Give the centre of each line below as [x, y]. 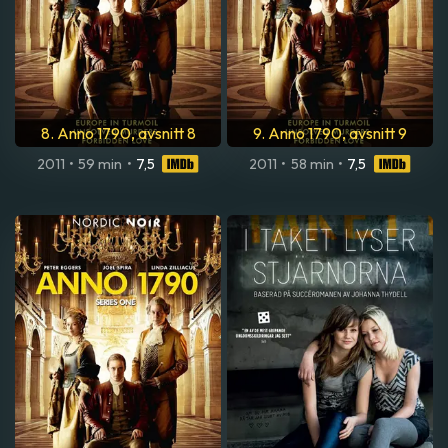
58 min [312, 163]
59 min [100, 163]
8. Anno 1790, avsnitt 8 [118, 132]
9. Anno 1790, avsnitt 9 [330, 132]
